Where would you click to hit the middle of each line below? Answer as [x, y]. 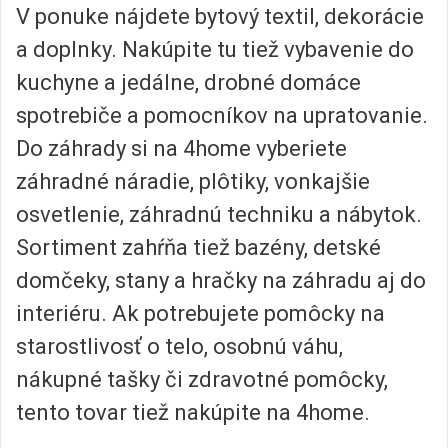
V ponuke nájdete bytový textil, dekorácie [220, 17]
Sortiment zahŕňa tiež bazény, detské [198, 248]
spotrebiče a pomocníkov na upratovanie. [222, 116]
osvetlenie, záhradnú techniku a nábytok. [219, 215]
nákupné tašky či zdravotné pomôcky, [202, 380]
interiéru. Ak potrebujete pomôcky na [200, 314]
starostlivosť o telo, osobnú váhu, [179, 347]
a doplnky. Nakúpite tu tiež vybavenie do [215, 50]
